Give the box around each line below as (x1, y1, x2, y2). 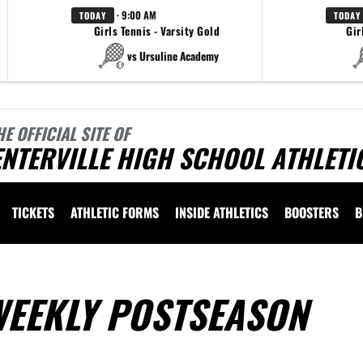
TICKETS (12, 203, 54, 222)
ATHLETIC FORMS (70, 203, 159, 222)
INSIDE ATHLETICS (175, 203, 268, 222)
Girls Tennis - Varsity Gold (93, 23, 220, 39)
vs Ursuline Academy (127, 47, 219, 64)
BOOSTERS (284, 203, 339, 222)
